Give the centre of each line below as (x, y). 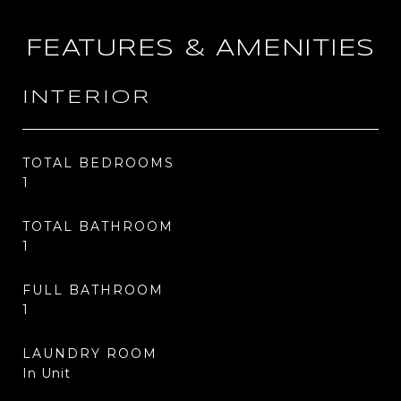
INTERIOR (87, 98)
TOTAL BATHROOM (98, 226)
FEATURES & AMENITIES (200, 49)
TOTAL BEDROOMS (98, 163)
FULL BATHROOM (93, 290)
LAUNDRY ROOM (90, 354)
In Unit (47, 373)
